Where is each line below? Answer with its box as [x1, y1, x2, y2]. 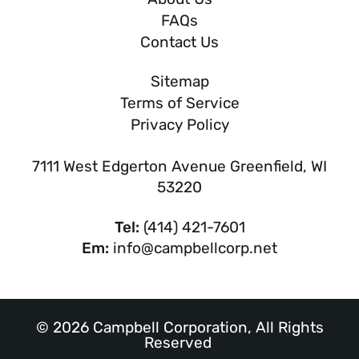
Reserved [143, 333, 216, 353]
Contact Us [140, 33, 219, 52]
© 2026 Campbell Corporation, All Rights [35, 318, 324, 337]
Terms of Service [119, 94, 240, 113]
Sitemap [150, 72, 209, 91]
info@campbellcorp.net [113, 239, 277, 258]
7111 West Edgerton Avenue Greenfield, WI [32, 157, 327, 176]
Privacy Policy [130, 115, 229, 135]
